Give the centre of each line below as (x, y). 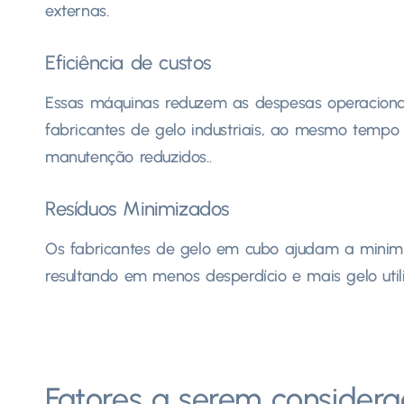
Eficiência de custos (128, 62)
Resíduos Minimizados (137, 208)
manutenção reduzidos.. (129, 156)
